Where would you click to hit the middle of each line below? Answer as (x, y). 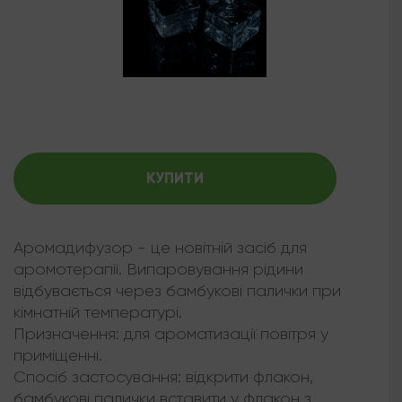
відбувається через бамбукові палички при (177, 291)
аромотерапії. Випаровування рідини (158, 270)
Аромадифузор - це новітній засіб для (160, 248)
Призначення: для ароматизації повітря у (171, 334)
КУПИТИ (175, 179)
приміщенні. (58, 356)
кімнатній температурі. (98, 313)
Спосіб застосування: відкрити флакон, (163, 377)
